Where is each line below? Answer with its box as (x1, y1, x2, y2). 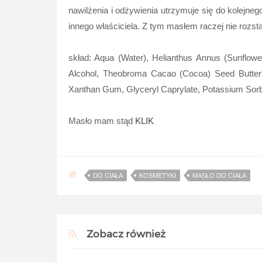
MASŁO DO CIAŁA (192, 172, 246, 179)
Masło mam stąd (68, 116, 135, 126)
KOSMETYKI (139, 172, 176, 179)
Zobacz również (87, 228, 166, 240)
